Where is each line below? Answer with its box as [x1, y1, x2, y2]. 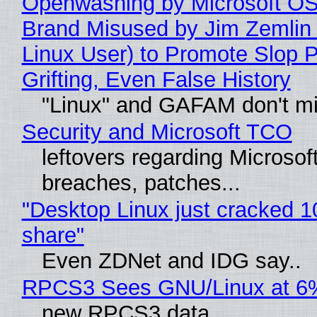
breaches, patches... [41, 170, 241, 195]
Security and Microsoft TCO [21, 119, 292, 144]
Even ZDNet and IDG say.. [41, 248, 301, 273]
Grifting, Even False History [21, 67, 291, 92]
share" [21, 222, 84, 248]
